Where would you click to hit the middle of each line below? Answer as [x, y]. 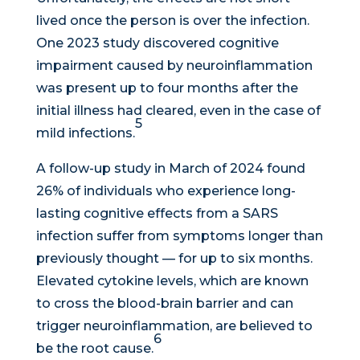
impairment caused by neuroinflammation [174, 66]
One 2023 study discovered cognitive [157, 43]
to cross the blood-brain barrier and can [164, 304]
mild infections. [85, 133]
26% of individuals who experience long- [166, 191]
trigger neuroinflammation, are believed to [174, 326]
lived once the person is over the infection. [172, 21]
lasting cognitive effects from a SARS [157, 214]
